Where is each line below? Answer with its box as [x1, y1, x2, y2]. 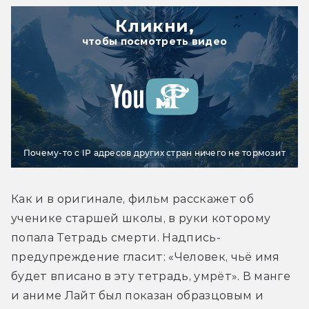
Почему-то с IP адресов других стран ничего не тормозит [23, 147, 286, 158]
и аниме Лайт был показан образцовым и [11, 288, 263, 302]
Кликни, [114, 15, 195, 36]
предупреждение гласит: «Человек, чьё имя [11, 250, 280, 263]
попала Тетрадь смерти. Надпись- [11, 230, 221, 244]
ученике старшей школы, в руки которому [11, 211, 271, 225]
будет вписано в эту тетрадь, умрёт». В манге [11, 269, 291, 283]
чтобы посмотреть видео [81, 34, 228, 48]
